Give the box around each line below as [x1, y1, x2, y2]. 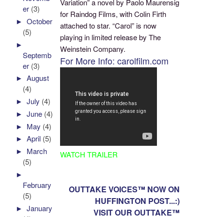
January [27, 202, 53, 213]
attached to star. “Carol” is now [60, 20, 157, 31]
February [23, 179, 52, 190]
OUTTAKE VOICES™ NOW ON [68, 184, 180, 195]
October [27, 15, 53, 26]
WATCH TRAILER [60, 149, 120, 160]
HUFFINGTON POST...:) [94, 195, 180, 207]
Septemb [23, 49, 52, 60]
